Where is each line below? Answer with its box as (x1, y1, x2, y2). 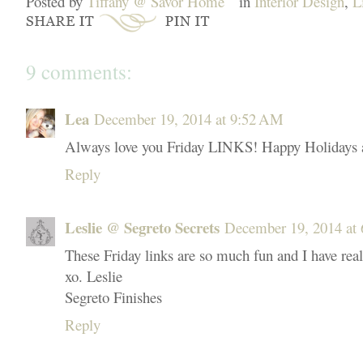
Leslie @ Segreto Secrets (65, 216, 220, 238)
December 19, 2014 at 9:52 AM (94, 108, 284, 129)
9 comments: (26, 58, 132, 85)
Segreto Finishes (65, 286, 162, 307)
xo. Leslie (65, 265, 122, 286)
